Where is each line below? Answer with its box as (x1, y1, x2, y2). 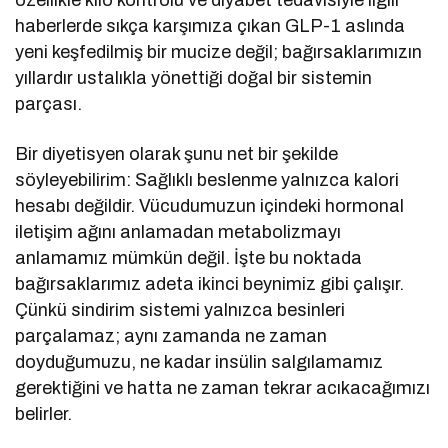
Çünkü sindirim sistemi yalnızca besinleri (15, 300, 346, 321)
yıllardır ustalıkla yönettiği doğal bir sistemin (15, 68, 373, 89)
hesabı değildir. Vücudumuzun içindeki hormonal (15, 196, 405, 217)
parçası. (15, 94, 82, 115)
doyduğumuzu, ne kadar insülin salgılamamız (15, 352, 384, 373)
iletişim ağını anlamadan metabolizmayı (15, 222, 342, 243)
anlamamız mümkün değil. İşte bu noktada (15, 248, 363, 269)
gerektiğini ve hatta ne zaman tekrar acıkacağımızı (15, 378, 431, 399)
